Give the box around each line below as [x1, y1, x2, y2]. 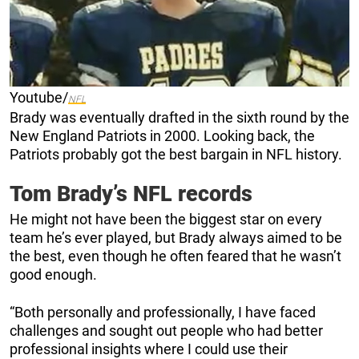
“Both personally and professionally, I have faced [10, 304, 316, 321]
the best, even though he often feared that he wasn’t [10, 248, 341, 265]
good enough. [10, 266, 97, 284]
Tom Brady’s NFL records [10, 181, 252, 208]
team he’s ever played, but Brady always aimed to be [10, 229, 342, 247]
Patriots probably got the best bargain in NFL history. [10, 146, 342, 163]
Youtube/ [10, 89, 68, 107]
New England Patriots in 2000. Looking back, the [10, 127, 315, 145]
